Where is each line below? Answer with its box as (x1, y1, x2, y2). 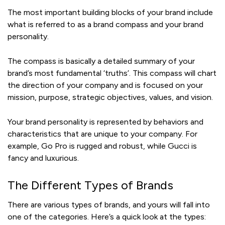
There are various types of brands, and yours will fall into (8, 200, 210, 210)
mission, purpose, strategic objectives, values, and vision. (8, 92, 213, 102)
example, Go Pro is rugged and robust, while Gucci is (8, 141, 197, 151)
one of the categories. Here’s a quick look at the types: (8, 212, 206, 222)
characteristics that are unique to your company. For (8, 129, 197, 139)
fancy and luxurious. (8, 153, 79, 163)
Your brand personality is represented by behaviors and (8, 117, 203, 127)
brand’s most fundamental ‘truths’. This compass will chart (8, 68, 216, 78)
